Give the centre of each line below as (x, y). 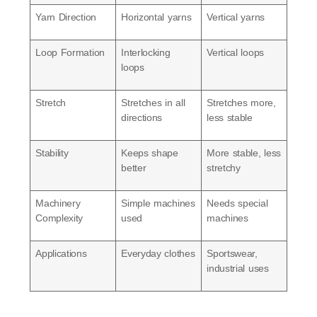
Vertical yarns (236, 17)
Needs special (237, 203)
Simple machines (158, 203)
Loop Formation (70, 52)
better (134, 167)
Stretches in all (153, 102)
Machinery (58, 203)
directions (142, 117)
